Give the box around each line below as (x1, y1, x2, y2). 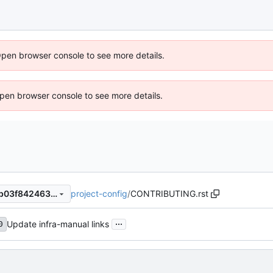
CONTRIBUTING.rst (130, 188, 208, 199)
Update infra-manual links (7, 219, 109, 230)
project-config (71, 188, 127, 199)
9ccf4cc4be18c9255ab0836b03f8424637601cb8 (50, 188, 57, 199)
